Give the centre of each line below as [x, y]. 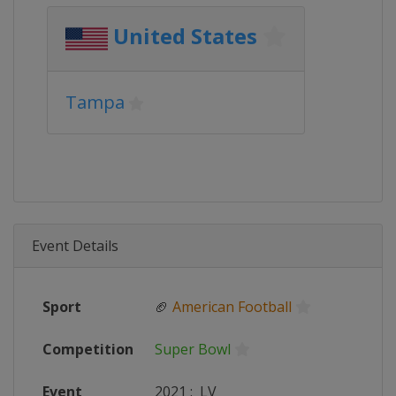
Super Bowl [193, 349]
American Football [232, 307]
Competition [88, 349]
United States [185, 36]
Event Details [75, 246]
